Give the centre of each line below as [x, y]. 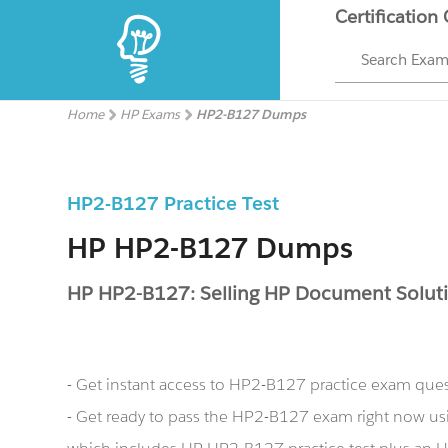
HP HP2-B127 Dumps [210, 248]
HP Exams [150, 114]
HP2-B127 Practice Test [173, 203]
